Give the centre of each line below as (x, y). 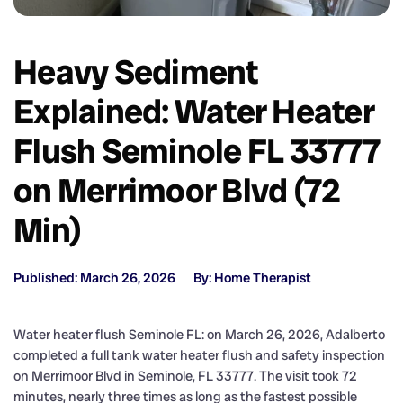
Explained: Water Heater (194, 111)
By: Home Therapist (252, 278)
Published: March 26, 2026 (94, 278)
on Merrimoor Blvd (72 (177, 190)
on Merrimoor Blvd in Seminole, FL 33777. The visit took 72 (185, 376)
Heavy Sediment (136, 72)
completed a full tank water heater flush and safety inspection (199, 355)
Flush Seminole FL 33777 (197, 151)
